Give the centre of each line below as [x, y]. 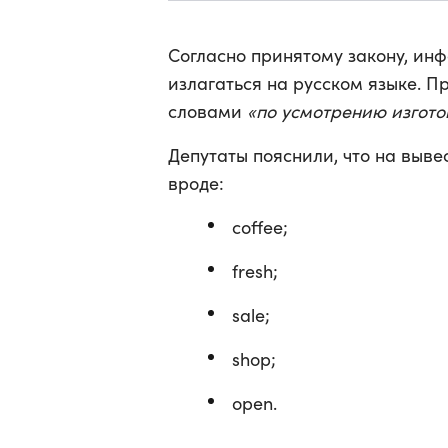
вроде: [196, 183]
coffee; [260, 227]
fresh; [255, 271]
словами [207, 111]
